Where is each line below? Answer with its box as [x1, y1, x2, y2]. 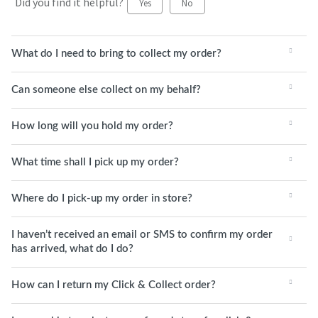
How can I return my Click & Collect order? [11, 280, 216, 290]
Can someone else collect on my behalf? [11, 84, 201, 95]
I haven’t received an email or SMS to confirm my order [11, 229, 273, 240]
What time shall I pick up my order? [11, 157, 179, 168]
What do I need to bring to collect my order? [11, 48, 221, 59]
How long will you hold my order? [11, 121, 173, 131]
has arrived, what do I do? [11, 243, 133, 254]
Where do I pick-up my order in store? [11, 193, 192, 204]
